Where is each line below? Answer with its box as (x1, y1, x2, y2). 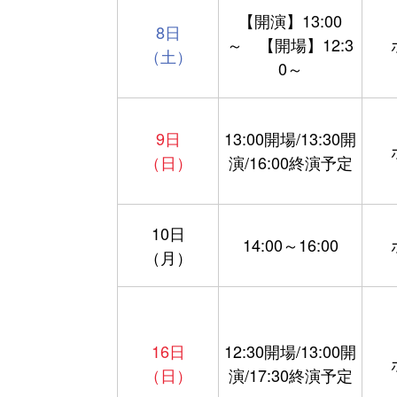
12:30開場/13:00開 (224, 339, 356, 362)
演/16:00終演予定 (228, 151, 353, 174)
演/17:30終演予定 (228, 363, 353, 386)
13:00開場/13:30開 (224, 127, 356, 150)
